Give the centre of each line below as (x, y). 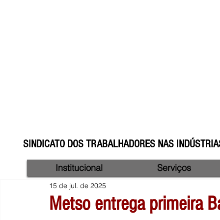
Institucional (79, 168)
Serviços (174, 168)
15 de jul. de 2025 (78, 185)
